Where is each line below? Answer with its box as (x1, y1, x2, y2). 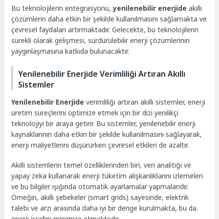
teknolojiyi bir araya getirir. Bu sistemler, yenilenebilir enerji (11, 118, 196, 128)
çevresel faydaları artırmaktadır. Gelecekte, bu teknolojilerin (11, 25, 199, 35)
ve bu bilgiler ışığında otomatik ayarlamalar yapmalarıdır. (11, 181, 189, 191)
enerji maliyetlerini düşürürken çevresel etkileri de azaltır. (11, 140, 189, 150)
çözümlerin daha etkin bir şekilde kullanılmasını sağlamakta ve (11, 14, 207, 24)
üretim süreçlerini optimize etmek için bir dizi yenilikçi (11, 108, 179, 117)
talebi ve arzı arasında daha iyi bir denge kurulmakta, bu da (11, 203, 197, 213)
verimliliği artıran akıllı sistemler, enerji (84, 97, 206, 107)
